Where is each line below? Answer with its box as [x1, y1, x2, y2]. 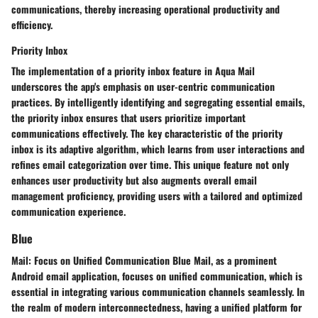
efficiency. [11, 16, 53, 32]
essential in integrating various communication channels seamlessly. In [11, 284, 305, 300]
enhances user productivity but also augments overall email [11, 172, 257, 187]
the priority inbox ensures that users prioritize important [11, 109, 246, 125]
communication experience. [11, 203, 126, 219]
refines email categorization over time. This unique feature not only [11, 156, 289, 172]
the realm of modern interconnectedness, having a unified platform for [11, 300, 302, 315]
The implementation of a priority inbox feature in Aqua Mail [11, 62, 255, 78]
